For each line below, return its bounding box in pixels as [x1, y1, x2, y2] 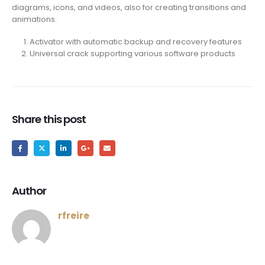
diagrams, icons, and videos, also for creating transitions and [12, 1, 246, 13]
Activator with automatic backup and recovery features [29, 36, 242, 48]
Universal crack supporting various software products [29, 48, 235, 60]
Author [12, 183, 47, 198]
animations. [12, 13, 57, 25]
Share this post [12, 112, 86, 127]
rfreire [58, 209, 89, 222]
